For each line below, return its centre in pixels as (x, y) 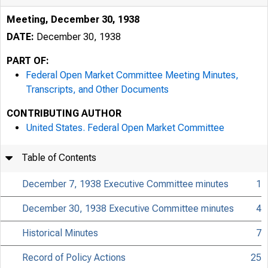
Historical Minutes (60, 233)
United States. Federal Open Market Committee (125, 128)
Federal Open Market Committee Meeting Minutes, (132, 75)
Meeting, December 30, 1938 (73, 19)
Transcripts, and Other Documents (97, 89)
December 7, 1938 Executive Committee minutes (126, 184)
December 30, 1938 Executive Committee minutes (128, 208)
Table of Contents (59, 158)
